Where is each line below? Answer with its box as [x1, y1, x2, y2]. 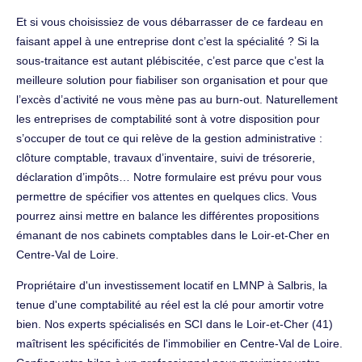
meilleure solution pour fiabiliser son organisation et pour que [16, 73, 328, 86]
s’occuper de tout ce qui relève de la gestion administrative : [16, 131, 322, 145]
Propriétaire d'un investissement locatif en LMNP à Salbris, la [16, 278, 327, 292]
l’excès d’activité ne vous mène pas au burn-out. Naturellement [16, 92, 338, 106]
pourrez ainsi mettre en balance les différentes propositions [16, 208, 319, 222]
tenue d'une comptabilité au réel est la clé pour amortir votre [16, 297, 324, 311]
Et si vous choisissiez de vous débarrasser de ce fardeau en [16, 15, 323, 28]
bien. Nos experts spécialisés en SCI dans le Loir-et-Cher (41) [16, 317, 333, 330]
